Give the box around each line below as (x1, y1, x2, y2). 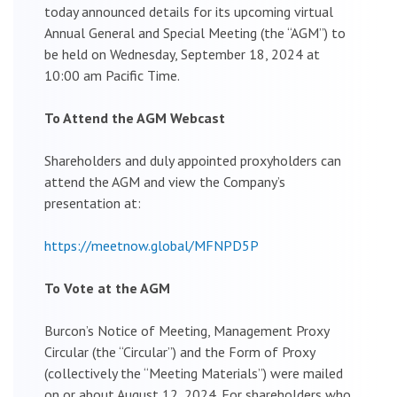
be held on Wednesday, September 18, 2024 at (44, 44, 320, 63)
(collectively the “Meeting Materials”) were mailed (44, 363, 343, 382)
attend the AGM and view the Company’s (44, 172, 285, 191)
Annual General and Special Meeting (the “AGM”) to (44, 23, 346, 42)
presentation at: (44, 193, 141, 212)
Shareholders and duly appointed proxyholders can (44, 151, 341, 169)
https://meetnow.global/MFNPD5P (44, 236, 259, 254)
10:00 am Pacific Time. (44, 66, 180, 84)
